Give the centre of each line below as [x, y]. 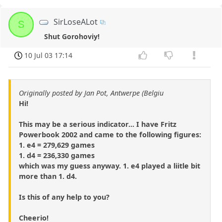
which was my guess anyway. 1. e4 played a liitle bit [110, 166]
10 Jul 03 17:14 [49, 55]
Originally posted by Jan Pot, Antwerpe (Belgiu [91, 93]
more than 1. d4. [48, 176]
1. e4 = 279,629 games [57, 145]
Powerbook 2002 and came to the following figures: [110, 135]
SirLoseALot [76, 22]
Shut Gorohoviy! [72, 36]
